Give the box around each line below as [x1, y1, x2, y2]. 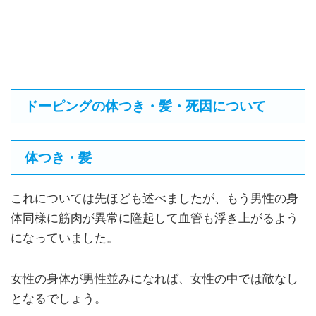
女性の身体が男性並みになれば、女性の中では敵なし [11, 272, 298, 286]
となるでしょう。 [11, 291, 107, 305]
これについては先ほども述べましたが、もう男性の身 [11, 192, 298, 205]
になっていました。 [11, 231, 119, 245]
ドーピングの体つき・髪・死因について [25, 99, 266, 114]
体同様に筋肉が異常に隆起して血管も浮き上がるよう [11, 212, 298, 225]
